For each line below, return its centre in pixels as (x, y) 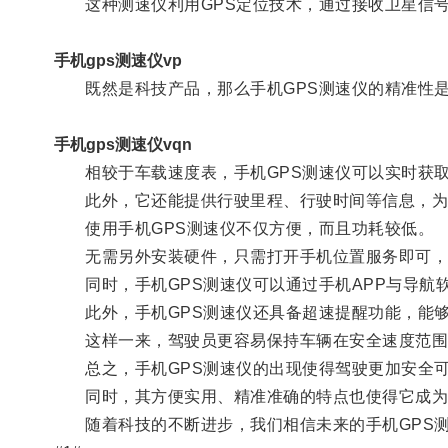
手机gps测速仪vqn (122, 144)
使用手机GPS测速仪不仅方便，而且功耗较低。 (244, 228)
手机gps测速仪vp (117, 60)
